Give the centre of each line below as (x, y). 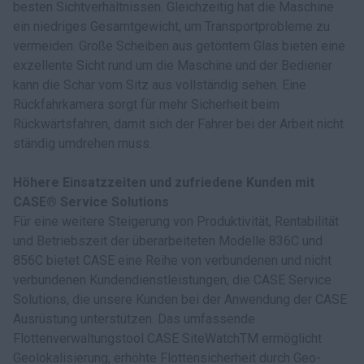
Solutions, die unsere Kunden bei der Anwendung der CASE (180, 299)
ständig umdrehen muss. (82, 143)
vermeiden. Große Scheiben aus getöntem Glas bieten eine (179, 46)
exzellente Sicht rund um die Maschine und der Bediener (173, 65)
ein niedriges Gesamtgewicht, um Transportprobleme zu (171, 26)
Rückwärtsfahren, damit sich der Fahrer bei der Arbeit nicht (178, 124)
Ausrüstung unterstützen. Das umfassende (134, 319)
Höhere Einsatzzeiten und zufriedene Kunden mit (164, 182)
